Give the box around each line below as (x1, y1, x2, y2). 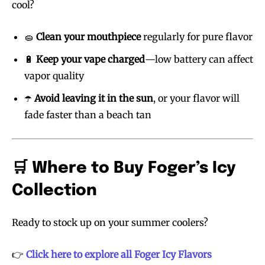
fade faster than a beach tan (24, 108, 151, 121)
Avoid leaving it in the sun (34, 92, 153, 104)
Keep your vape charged (36, 53, 145, 65)
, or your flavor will (153, 92, 240, 104)
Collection (12, 182, 97, 199)
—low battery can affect (145, 53, 253, 65)
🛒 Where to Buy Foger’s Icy (12, 160, 236, 176)
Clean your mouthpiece (36, 30, 141, 43)
